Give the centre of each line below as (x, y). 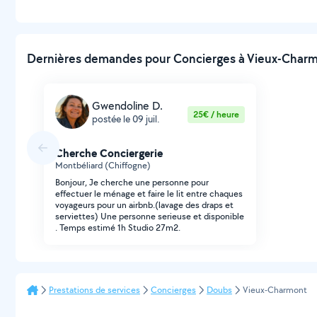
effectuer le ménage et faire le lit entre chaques (149, 194)
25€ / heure (216, 114)
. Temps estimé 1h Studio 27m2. (118, 227)
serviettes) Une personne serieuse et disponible (150, 216)
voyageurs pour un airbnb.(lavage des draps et (144, 205)
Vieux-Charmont (275, 290)
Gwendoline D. (127, 105)
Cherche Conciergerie (109, 153)
